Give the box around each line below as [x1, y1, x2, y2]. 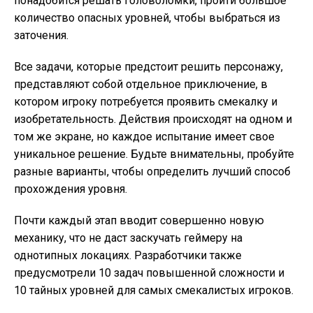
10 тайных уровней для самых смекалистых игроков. [14, 284, 293, 297]
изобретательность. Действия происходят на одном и [14, 112, 292, 126]
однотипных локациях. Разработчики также [14, 249, 242, 262]
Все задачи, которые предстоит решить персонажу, [14, 60, 283, 73]
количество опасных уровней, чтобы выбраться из [14, 11, 280, 24]
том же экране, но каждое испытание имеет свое [14, 130, 275, 143]
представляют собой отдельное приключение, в [14, 78, 268, 91]
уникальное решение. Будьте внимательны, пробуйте [14, 147, 294, 161]
